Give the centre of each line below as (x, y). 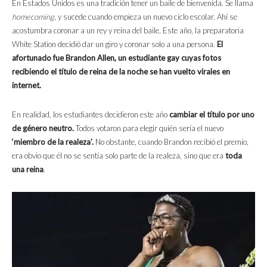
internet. (27, 86)
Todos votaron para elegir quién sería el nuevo (150, 128)
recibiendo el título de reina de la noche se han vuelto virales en (121, 72)
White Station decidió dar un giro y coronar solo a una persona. (114, 44)
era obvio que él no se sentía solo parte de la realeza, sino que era (119, 156)
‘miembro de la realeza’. (54, 142)
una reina (28, 170)
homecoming (33, 17)
